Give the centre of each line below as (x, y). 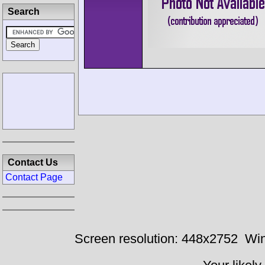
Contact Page (34, 177)
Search (24, 12)
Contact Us (33, 162)
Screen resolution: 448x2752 (156, 239)
